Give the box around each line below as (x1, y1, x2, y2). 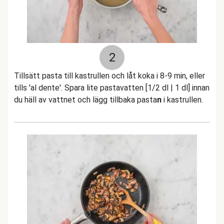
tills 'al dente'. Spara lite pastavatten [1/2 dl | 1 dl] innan (14, 83, 209, 92)
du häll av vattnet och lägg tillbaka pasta (14, 95, 157, 104)
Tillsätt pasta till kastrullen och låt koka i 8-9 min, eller (14, 71, 205, 80)
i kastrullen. (161, 95, 203, 104)
